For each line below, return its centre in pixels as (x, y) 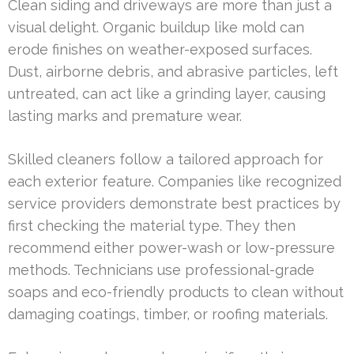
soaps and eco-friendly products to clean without (176, 292)
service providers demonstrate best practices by (174, 203)
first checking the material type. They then (152, 225)
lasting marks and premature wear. (125, 115)
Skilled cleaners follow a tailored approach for (166, 159)
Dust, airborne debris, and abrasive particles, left (173, 71)
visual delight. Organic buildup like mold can (156, 27)
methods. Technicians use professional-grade (161, 269)
